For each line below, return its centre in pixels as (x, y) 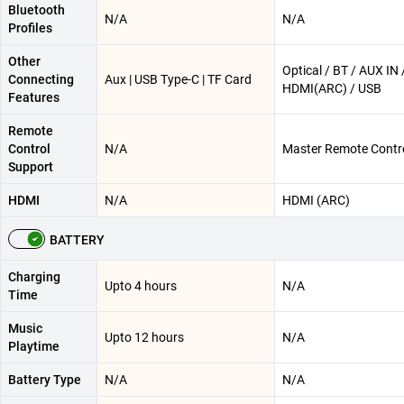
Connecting (41, 80)
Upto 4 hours (141, 286)
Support (31, 167)
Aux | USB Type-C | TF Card (178, 80)
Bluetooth (37, 10)
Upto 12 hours (144, 338)
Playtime (34, 347)
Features (34, 98)
